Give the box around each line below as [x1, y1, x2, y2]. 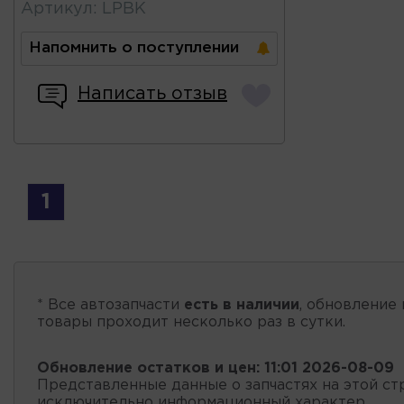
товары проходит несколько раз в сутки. [37, 315, 345, 329]
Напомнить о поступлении [29, 41, 239, 55]
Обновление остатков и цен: [37, 361, 260, 375]
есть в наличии [184, 298, 299, 312]
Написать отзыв [78, 85, 227, 102]
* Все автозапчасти [37, 298, 184, 312]
